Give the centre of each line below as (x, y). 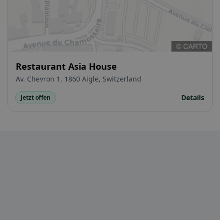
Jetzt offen (36, 98)
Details (193, 98)
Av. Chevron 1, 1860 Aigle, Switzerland (79, 79)
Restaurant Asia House (66, 67)
